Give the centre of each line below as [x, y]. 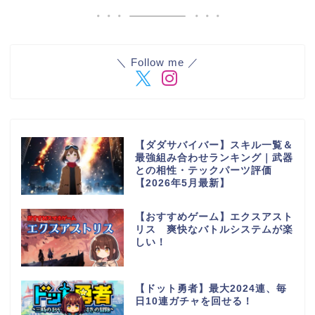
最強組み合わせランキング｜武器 [214, 158]
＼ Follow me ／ [157, 63]
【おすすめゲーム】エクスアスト [214, 217]
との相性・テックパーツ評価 [203, 171]
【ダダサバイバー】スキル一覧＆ [214, 146]
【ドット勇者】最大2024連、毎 [211, 288]
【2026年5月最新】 [182, 184]
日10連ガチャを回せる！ [199, 301]
